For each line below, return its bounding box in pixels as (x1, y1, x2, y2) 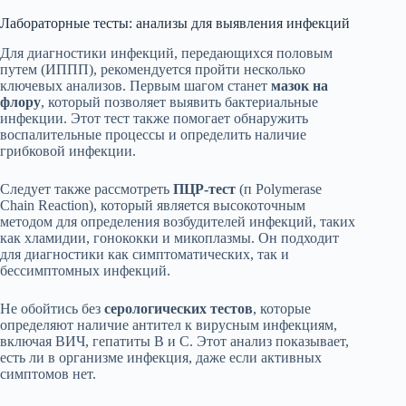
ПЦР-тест (173, 181, 236, 198)
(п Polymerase (236, 181, 322, 198)
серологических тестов (104, 301, 253, 317)
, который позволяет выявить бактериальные (41, 94, 318, 111)
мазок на (271, 78, 328, 94)
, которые (253, 301, 311, 317)
